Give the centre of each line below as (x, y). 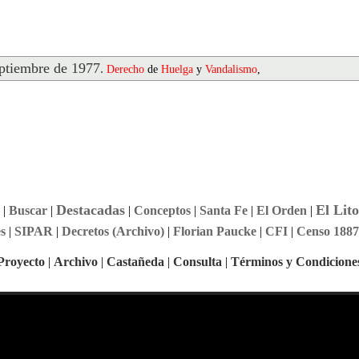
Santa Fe (223, 210)
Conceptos (162, 210)
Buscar (28, 210)
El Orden (281, 210)
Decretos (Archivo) (113, 231)
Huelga (177, 69)
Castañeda (135, 262)
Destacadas (90, 210)
